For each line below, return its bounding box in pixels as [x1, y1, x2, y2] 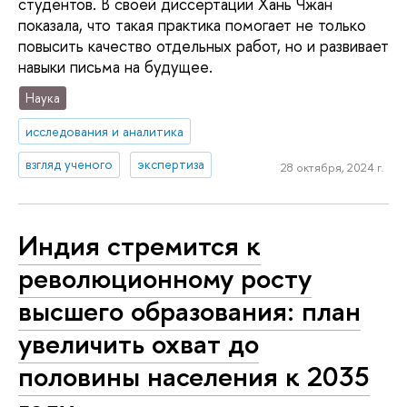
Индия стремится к [18, 225, 261, 264]
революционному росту [18, 258, 312, 297]
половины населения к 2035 [18, 356, 370, 395]
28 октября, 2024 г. [280, 159, 383, 175]
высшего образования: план [18, 291, 361, 330]
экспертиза [137, 155, 205, 174]
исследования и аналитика [25, 122, 184, 140]
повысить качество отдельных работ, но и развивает [18, 35, 389, 58]
